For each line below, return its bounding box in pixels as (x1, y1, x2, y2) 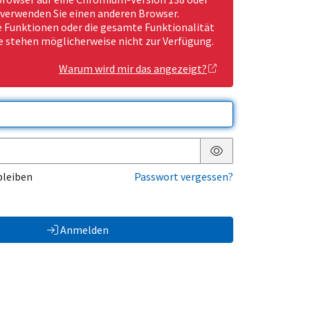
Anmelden (60, 223, 109, 237)
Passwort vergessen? (134, 170, 233, 184)
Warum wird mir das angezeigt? (59, 62, 207, 76)
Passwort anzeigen (216, 154, 306, 169)
